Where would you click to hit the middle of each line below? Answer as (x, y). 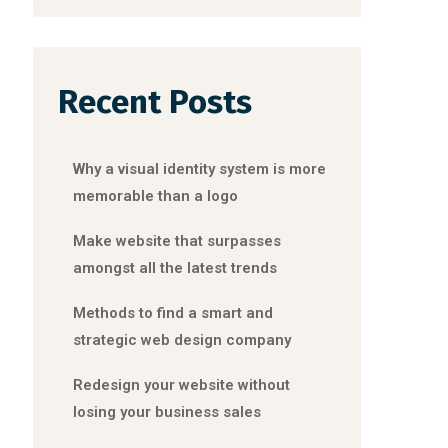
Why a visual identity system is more (200, 169)
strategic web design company (182, 340)
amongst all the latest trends (175, 268)
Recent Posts (155, 102)
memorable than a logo (156, 196)
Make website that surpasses (177, 241)
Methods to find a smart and (173, 313)
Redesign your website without (182, 385)
